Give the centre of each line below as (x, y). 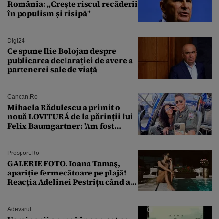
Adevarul (19, 209)
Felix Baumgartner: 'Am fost (61, 125)
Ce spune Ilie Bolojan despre (62, 51)
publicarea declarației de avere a (70, 60)
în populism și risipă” (49, 13)
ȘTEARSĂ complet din (49, 135)
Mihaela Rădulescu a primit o (64, 107)
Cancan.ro (22, 97)
